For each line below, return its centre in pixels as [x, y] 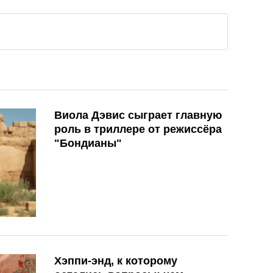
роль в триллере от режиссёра [138, 129]
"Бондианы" [88, 144]
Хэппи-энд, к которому [116, 261]
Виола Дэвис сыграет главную [138, 115]
